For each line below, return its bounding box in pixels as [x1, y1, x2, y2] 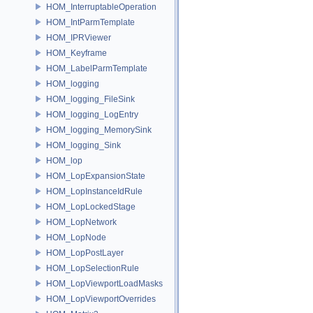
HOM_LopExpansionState [46, 170, 145, 181]
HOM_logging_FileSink [46, 94, 135, 104]
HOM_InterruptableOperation [46, 1, 156, 12]
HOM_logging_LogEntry [46, 109, 138, 119]
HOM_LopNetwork [46, 217, 117, 227]
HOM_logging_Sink [46, 140, 121, 150]
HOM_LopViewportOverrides [46, 293, 156, 304]
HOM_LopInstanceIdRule [46, 186, 143, 196]
